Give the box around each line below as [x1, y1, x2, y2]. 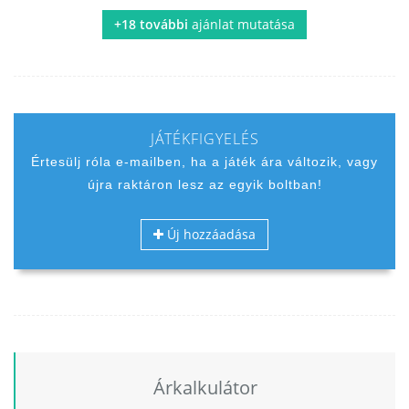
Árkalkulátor [153, 374, 257, 400]
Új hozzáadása [163, 225, 256, 243]
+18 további [114, 15, 188, 33]
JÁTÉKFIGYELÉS [150, 128, 259, 149]
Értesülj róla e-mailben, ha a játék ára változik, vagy [31, 153, 378, 169]
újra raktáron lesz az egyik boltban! [87, 176, 322, 192]
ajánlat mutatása [188, 15, 295, 33]
